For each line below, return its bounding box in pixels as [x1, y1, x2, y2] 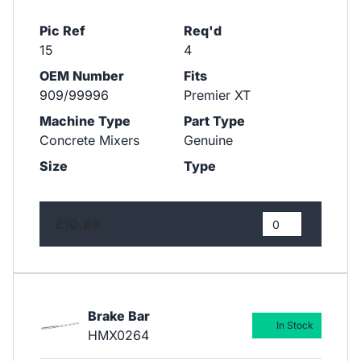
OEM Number [39, 68, 124, 85]
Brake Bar [87, 308, 150, 325]
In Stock [276, 319, 313, 332]
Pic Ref [39, 23, 85, 39]
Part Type [183, 113, 245, 130]
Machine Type [39, 113, 131, 130]
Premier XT [183, 87, 251, 104]
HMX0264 [87, 327, 149, 344]
